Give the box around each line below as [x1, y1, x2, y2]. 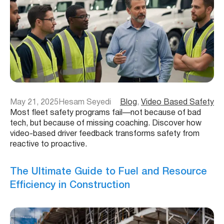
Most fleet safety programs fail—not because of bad [10, 109, 201, 116]
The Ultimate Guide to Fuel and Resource [10, 167, 207, 176]
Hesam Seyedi [58, 98, 111, 106]
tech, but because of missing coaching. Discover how [10, 119, 201, 127]
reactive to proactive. [10, 140, 87, 148]
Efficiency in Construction [10, 180, 133, 190]
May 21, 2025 [10, 98, 58, 106]
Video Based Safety [141, 98, 214, 106]
